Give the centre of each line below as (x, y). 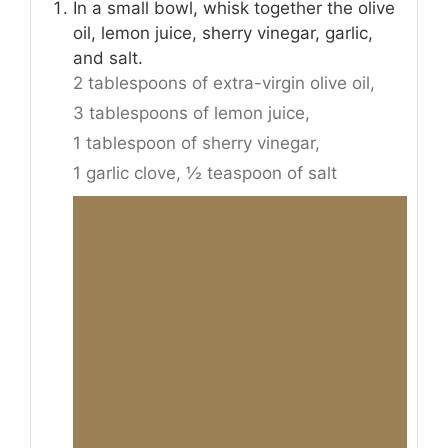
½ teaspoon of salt (261, 172)
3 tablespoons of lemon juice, (191, 112)
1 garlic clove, (127, 172)
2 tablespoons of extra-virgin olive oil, (224, 82)
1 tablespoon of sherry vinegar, (196, 142)
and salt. (108, 57)
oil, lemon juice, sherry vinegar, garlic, (223, 32)
